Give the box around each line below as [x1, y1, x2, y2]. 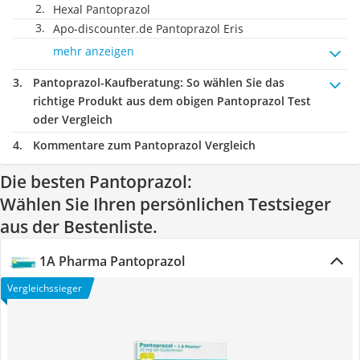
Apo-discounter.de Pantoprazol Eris [53, 21, 243, 36]
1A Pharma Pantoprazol [39, 252, 185, 270]
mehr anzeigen [53, 43, 134, 59]
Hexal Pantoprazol [53, 2, 150, 17]
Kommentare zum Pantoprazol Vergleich [33, 137, 256, 153]
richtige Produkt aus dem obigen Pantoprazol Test [33, 93, 311, 108]
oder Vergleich [33, 112, 112, 127]
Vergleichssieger [7, 281, 82, 295]
